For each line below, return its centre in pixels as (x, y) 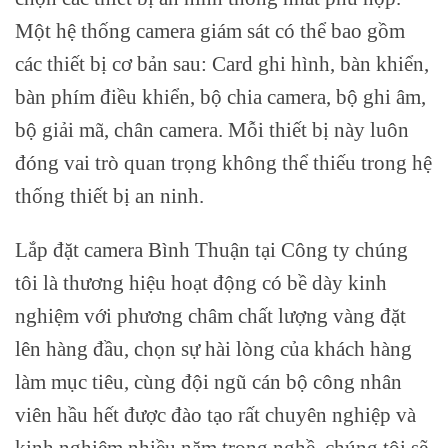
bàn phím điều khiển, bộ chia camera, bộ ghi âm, (220, 96)
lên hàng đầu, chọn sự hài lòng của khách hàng (213, 348)
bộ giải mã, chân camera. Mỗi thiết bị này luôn (212, 129)
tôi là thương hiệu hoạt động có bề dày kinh (201, 282)
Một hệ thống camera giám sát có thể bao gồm (210, 30)
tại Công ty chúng (331, 249)
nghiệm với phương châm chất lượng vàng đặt (210, 315)
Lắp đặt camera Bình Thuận (132, 249)
